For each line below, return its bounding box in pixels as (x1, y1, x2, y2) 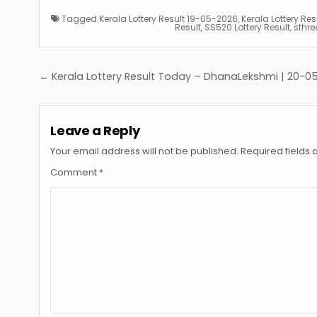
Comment (50, 165, 100, 179)
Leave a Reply (50, 121, 140, 139)
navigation (38, 83, 154, 111)
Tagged (59, 12, 99, 25)
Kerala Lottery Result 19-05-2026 (98, 12, 238, 25)
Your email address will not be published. (50, 144, 239, 158)
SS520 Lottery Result (204, 21, 290, 33)
